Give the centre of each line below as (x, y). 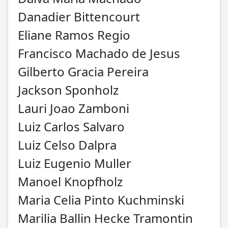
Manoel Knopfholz (70, 181)
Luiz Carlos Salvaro (71, 126)
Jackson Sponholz (68, 90)
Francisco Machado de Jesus (99, 53)
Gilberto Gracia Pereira (83, 71)
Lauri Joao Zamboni (74, 108)
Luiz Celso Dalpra (67, 145)
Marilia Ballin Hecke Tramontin (105, 218)
